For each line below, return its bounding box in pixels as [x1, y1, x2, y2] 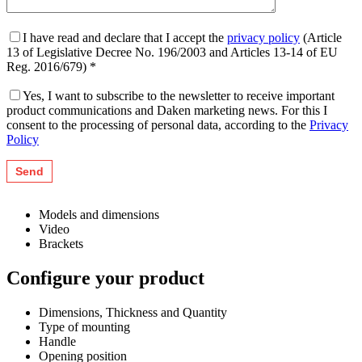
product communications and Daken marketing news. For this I [6, 103, 327, 118]
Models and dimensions [39, 208, 159, 222]
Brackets [39, 237, 83, 251]
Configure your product [6, 267, 204, 288]
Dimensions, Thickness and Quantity [39, 305, 227, 319]
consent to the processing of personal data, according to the [6, 118, 309, 133]
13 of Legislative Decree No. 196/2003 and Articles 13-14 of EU [6, 45, 338, 60]
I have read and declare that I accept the [23, 31, 227, 45]
